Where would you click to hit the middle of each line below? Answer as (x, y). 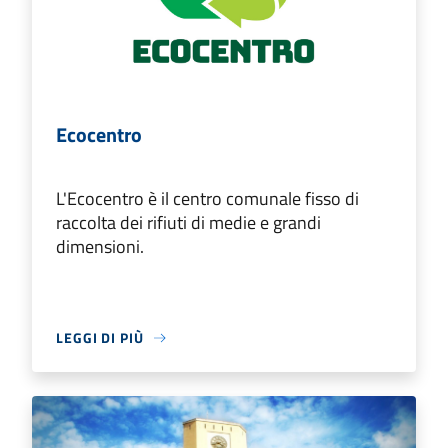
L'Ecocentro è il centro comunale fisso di (207, 199)
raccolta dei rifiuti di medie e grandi (188, 223)
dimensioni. (100, 247)
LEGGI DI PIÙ (100, 338)
